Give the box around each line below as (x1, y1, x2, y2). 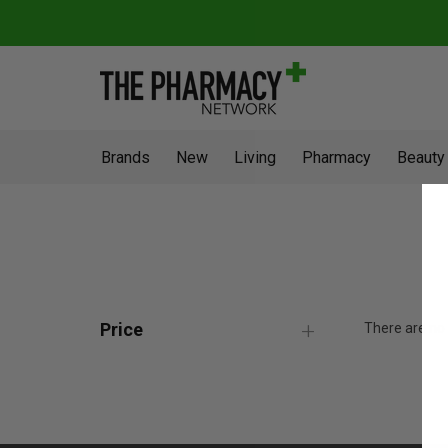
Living (234, 148, 276, 167)
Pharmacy (302, 148, 371, 167)
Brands (101, 148, 150, 167)
